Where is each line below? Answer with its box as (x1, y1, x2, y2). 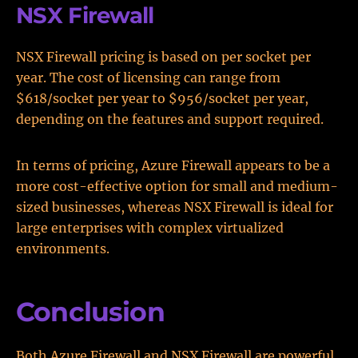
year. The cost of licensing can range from (16, 70, 280, 86)
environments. (16, 241, 109, 257)
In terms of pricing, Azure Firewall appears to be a (16, 157, 330, 173)
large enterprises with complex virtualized (16, 220, 284, 236)
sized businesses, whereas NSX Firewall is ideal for (16, 199, 333, 215)
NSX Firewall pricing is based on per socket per (16, 49, 311, 65)
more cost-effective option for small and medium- (16, 178, 338, 194)
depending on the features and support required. (16, 111, 324, 127)
